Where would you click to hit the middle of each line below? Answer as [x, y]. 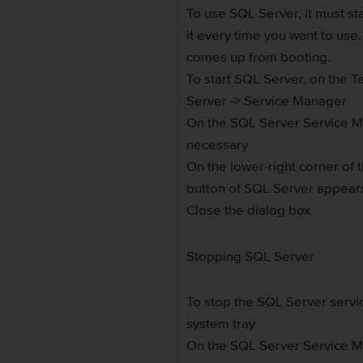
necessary [218, 144]
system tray [221, 324]
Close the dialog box [249, 210]
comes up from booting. [259, 57]
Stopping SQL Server [251, 256]
